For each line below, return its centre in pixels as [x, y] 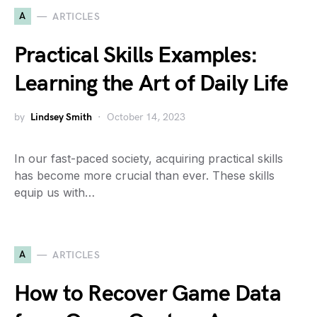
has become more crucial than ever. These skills [144, 175]
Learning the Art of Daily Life [151, 84]
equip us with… [54, 192]
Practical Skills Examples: [136, 56]
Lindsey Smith [61, 117]
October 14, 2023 [146, 117]
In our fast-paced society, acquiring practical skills [149, 158]
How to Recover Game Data [148, 294]
